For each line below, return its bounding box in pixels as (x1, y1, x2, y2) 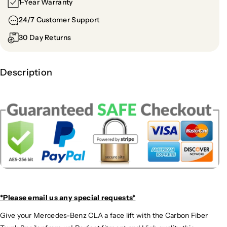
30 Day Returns (19, 33, 71, 43)
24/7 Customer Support (19, 15, 100, 25)
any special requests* (59, 193, 136, 202)
